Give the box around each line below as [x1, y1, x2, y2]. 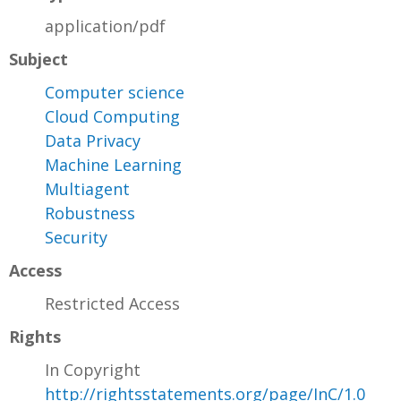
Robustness [45, 201, 135, 224]
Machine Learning [45, 153, 182, 175]
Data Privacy [45, 129, 141, 151]
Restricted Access [45, 292, 180, 314]
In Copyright [45, 358, 141, 380]
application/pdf [45, 14, 166, 37]
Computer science [45, 81, 184, 103]
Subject [9, 47, 68, 70]
